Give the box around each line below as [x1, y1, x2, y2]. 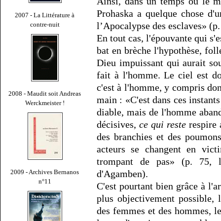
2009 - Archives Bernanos [10, 168, 79, 176]
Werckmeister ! [25, 99, 65, 107]
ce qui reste [139, 118, 186, 130]
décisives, [97, 118, 139, 130]
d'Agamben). [97, 168, 148, 179]
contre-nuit [30, 20, 60, 28]
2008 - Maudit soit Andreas [8, 89, 81, 97]
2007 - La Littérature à [15, 11, 75, 19]
